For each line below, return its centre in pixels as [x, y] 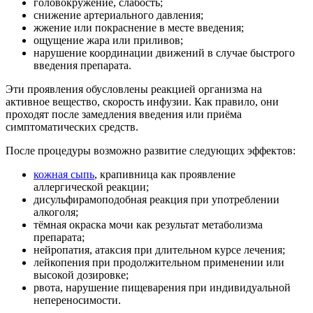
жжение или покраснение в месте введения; [139, 28]
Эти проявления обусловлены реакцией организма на [134, 89]
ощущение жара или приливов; [108, 41]
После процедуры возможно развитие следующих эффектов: [151, 151]
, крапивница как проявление [165, 175]
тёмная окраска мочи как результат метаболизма [148, 225]
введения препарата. [82, 66]
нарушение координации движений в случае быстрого [164, 53]
